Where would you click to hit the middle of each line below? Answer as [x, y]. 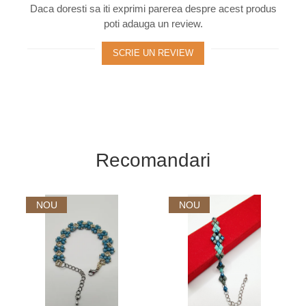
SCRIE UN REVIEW [153, 53]
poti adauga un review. [153, 24]
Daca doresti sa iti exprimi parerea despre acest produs [153, 9]
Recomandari [153, 160]
